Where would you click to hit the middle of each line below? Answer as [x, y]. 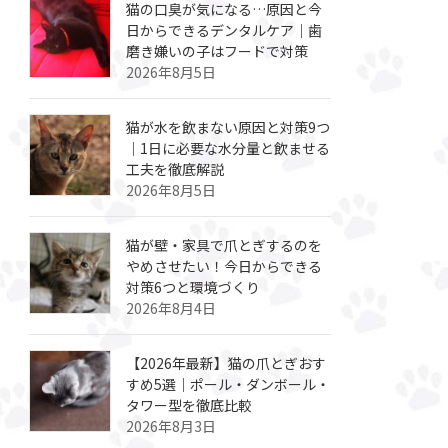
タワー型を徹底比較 [189, 404]
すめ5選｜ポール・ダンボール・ [228, 383]
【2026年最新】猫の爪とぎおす [226, 362]
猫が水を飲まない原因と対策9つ [228, 126]
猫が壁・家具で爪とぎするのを [224, 244]
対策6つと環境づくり [193, 286]
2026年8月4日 [171, 307]
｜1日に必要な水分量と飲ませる [228, 147]
